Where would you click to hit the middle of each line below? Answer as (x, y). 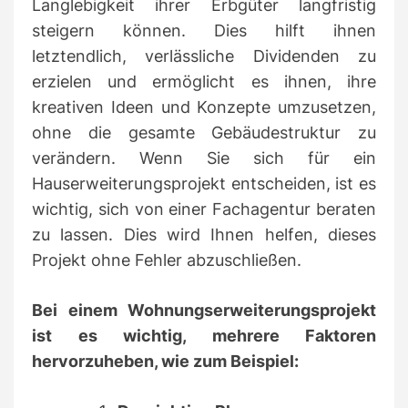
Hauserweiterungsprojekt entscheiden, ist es (204, 183)
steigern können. (123, 30)
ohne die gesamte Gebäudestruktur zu (204, 132)
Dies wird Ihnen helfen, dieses (250, 234)
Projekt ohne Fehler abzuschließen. (167, 260)
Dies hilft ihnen (295, 30)
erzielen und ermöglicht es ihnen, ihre (204, 81)
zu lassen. (78, 234)
